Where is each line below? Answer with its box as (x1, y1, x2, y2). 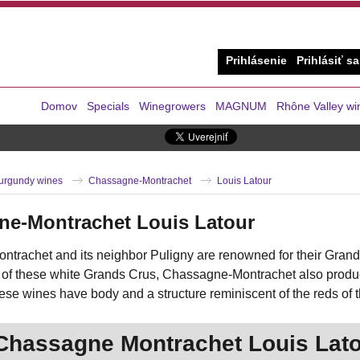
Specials (87, 99, 129, 112)
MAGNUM (215, 99, 267, 112)
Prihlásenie (226, 55, 287, 67)
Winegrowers (139, 99, 206, 112)
